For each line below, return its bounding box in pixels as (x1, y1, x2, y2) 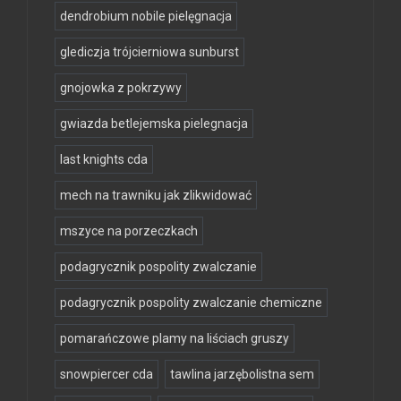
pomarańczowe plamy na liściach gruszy (60, 331, 289, 346)
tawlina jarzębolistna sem (170, 367, 314, 382)
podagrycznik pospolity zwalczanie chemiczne (60, 295, 322, 311)
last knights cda (60, 152, 148, 167)
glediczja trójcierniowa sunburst (60, 45, 239, 60)
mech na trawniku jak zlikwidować (60, 188, 252, 203)
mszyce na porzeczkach (60, 224, 198, 239)
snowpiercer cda (60, 367, 153, 382)
